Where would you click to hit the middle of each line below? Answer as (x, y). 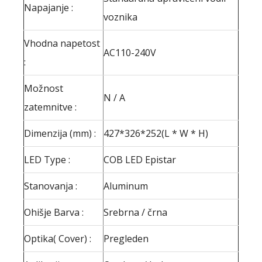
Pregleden (126, 238)
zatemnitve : (50, 107)
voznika (120, 17)
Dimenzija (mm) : (60, 133)
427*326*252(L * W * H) (156, 133)
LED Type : (47, 159)
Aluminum (126, 186)
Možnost (44, 88)
